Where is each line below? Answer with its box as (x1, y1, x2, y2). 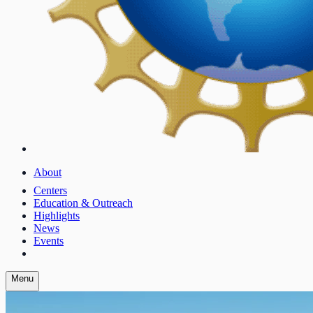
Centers (34, 184, 67, 196)
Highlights (34, 210, 80, 221)
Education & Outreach (34, 197, 133, 209)
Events (34, 235, 64, 247)
